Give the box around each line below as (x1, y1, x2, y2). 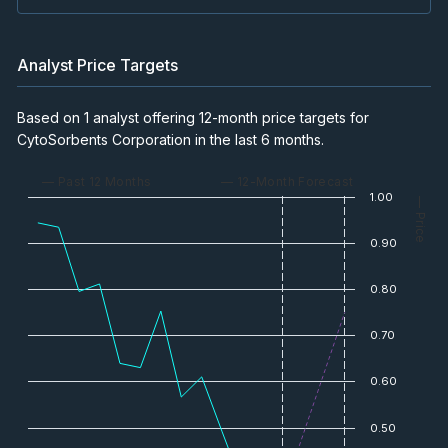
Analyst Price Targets (17, 54, 178, 75)
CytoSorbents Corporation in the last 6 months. (17, 130, 324, 148)
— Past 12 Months (42, 173, 152, 189)
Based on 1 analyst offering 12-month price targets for (17, 108, 369, 126)
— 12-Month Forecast (220, 173, 354, 189)
